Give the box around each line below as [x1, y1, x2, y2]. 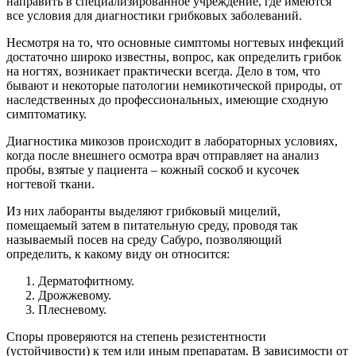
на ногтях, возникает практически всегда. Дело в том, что [6, 64, 320, 78]
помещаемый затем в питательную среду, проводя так [6, 218, 298, 232]
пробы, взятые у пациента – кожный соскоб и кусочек [6, 162, 300, 176]
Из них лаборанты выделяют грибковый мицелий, [6, 203, 281, 218]
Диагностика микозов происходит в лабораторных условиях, [6, 133, 338, 148]
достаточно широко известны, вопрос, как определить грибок [6, 49, 342, 64]
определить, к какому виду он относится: [6, 246, 230, 261]
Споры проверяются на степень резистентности [6, 329, 266, 343]
